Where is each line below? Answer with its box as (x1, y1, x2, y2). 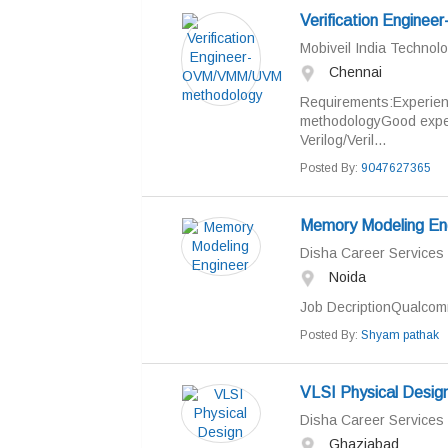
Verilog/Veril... (299, 132, 386, 148)
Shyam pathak (360, 328, 439, 342)
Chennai (324, 64, 382, 80)
